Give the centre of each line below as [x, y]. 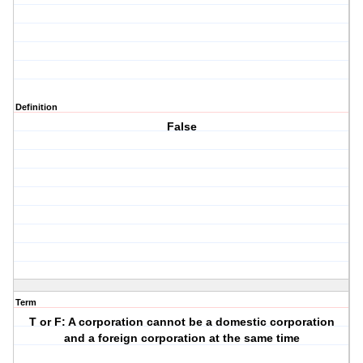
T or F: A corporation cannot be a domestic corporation [181, 322]
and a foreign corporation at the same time [181, 338]
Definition [36, 107]
